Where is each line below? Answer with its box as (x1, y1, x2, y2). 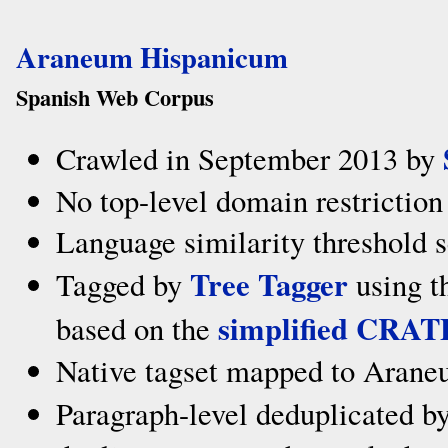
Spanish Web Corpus (16, 80, 214, 114)
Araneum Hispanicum (16, 36, 288, 78)
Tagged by (56, 264, 190, 305)
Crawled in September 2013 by (56, 138, 443, 179)
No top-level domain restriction (56, 180, 443, 221)
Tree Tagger (190, 262, 348, 306)
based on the (56, 308, 218, 349)
